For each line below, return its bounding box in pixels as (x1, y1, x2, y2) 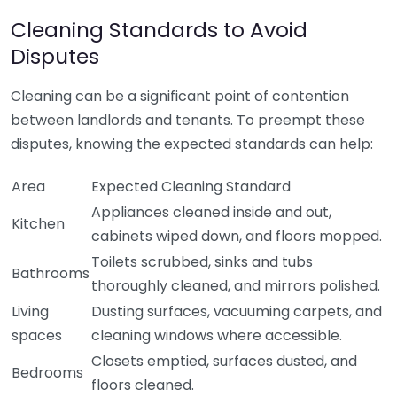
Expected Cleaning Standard (91, 176, 291, 197)
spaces (12, 325, 62, 346)
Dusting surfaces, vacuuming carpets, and (91, 301, 382, 322)
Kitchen (12, 214, 65, 234)
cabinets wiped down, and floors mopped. (91, 226, 382, 246)
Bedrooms (12, 362, 83, 383)
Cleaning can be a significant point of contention (11, 86, 349, 106)
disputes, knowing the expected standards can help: (11, 134, 373, 154)
